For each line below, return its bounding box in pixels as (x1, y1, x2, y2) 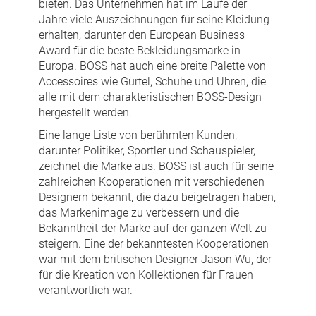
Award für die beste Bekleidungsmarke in (39, 44, 241, 58)
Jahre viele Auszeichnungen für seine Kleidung (39, 13, 269, 27)
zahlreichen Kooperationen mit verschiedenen (39, 175, 265, 189)
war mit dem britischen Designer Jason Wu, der (39, 253, 272, 267)
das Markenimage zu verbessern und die (39, 206, 239, 220)
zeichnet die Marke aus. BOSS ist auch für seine (39, 159, 274, 174)
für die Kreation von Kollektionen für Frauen (39, 268, 253, 282)
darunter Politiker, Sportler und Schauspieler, (39, 144, 255, 158)
